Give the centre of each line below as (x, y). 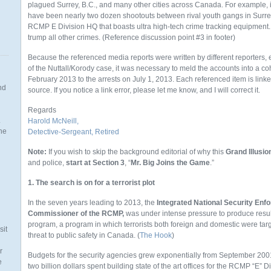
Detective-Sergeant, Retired (73, 132)
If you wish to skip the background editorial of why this (136, 152)
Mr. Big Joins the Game (170, 163)
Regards (42, 110)
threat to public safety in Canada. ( (84, 235)
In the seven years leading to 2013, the (92, 203)
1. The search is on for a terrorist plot (91, 183)
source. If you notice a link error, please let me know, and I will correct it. (144, 90)
